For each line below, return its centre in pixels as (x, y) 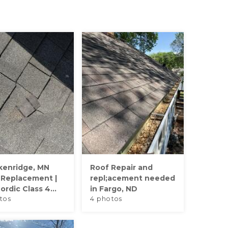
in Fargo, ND (113, 189)
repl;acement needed (132, 178)
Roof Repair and (121, 167)
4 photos (106, 199)
